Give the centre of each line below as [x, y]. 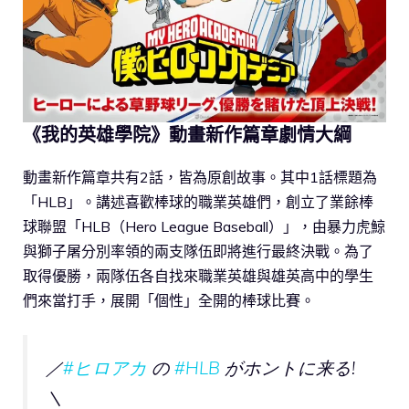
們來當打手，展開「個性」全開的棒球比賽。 [169, 300]
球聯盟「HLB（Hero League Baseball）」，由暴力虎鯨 [204, 226]
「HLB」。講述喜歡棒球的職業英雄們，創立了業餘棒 [198, 201]
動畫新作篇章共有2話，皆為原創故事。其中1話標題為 [200, 177]
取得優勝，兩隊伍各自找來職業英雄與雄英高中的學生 [198, 275]
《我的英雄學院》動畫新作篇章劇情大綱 [187, 134]
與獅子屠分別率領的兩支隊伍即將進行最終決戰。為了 [198, 251]
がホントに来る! [288, 367]
